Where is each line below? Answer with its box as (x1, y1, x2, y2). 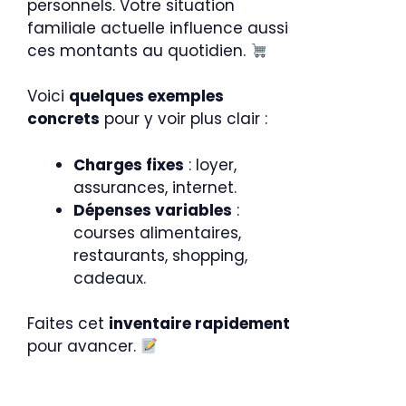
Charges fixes (73, 153, 184, 176)
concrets (27, 108, 100, 130)
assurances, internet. (73, 176, 237, 198)
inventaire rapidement (109, 313, 290, 334)
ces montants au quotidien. (27, 40, 250, 62)
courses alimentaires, (73, 221, 241, 244)
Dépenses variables (73, 198, 232, 221)
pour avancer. (27, 335, 140, 357)
